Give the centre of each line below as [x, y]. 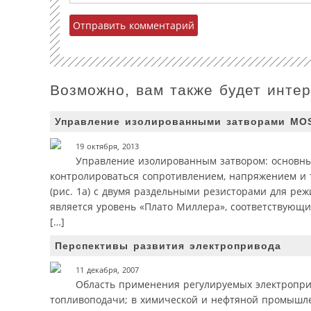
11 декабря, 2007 [107, 270]
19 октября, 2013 [107, 146]
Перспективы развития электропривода [168, 245]
